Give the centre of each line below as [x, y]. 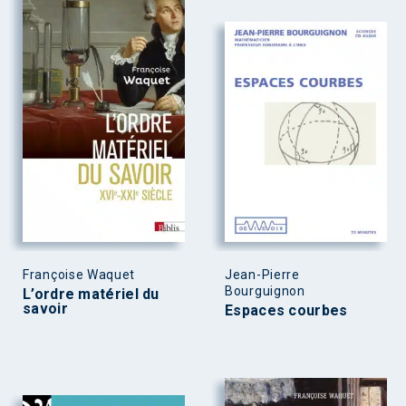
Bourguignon [265, 291]
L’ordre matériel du [91, 295]
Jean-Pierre [262, 275]
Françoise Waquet [79, 275]
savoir [45, 309]
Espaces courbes [286, 311]
